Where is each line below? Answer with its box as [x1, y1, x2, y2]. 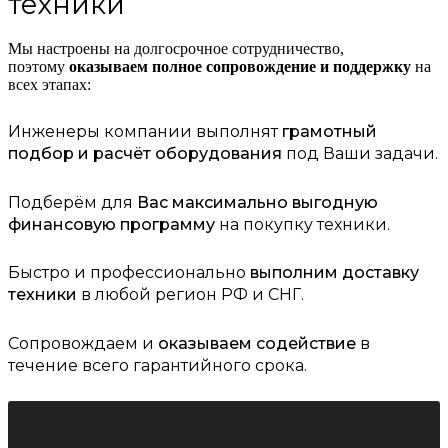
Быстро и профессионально [8, 263, 246, 283]
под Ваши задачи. [282, 143, 438, 163]
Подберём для [8, 192, 137, 212]
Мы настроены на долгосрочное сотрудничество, [8, 40, 344, 58]
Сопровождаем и [8, 333, 158, 353]
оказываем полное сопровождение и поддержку [69, 58, 411, 76]
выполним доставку [246, 263, 419, 283]
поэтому [8, 58, 69, 76]
